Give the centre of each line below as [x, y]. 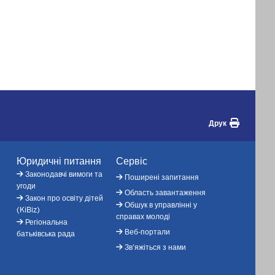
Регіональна [46, 222]
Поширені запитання [161, 177]
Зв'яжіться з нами [155, 247]
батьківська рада [45, 234]
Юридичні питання [59, 161]
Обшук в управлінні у [161, 205]
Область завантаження [165, 192]
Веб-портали [147, 232]
